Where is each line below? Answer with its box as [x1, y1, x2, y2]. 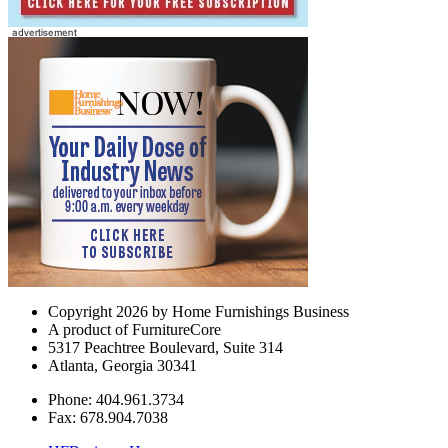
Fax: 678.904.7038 [48, 409, 168, 427]
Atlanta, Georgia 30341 [48, 357, 197, 375]
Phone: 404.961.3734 [48, 391, 184, 409]
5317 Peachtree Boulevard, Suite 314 [48, 339, 283, 357]
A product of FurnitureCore [48, 321, 221, 339]
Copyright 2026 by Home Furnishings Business [48, 303, 349, 321]
